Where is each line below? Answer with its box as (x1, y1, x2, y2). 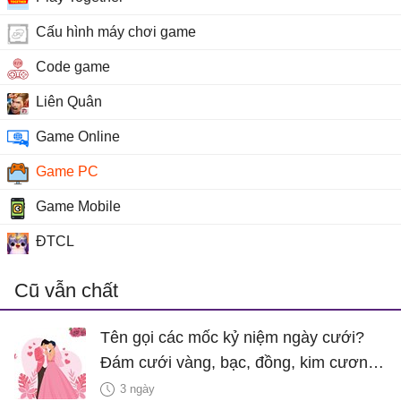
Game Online (36, 128, 120, 144)
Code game (36, 58, 110, 74)
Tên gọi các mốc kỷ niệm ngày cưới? (100, 328, 364, 346)
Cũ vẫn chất (14, 278, 118, 302)
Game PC (36, 163, 98, 179)
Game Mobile (36, 198, 121, 214)
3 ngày (120, 381, 155, 396)
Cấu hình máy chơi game (36, 23, 196, 39)
